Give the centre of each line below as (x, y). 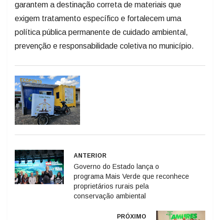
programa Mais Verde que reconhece (131, 176)
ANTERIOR (90, 155)
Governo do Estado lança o (116, 166)
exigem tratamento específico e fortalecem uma (98, 18)
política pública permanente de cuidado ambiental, (101, 32)
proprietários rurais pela (111, 186)
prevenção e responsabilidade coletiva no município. (104, 46)
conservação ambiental (110, 196)
